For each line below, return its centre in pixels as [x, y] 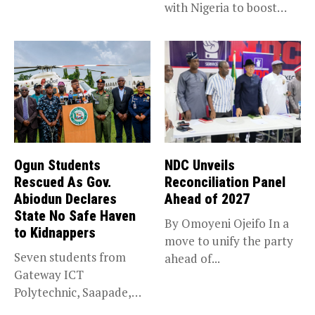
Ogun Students [57, 166]
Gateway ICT [49, 275]
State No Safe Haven [75, 216]
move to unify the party [229, 241]
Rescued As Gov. [63, 182]
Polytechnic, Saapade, [73, 292]
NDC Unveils [200, 166]
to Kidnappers [55, 233]
